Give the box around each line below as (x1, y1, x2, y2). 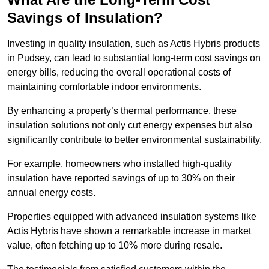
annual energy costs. (7, 187, 95, 198)
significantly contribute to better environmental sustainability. (7, 134, 262, 145)
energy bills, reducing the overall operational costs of (7, 67, 231, 78)
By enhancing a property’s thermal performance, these (7, 106, 237, 116)
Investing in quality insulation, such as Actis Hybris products (7, 38, 260, 49)
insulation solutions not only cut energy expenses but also (7, 120, 252, 131)
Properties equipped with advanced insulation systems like (7, 211, 256, 222)
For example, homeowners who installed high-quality (7, 159, 232, 169)
